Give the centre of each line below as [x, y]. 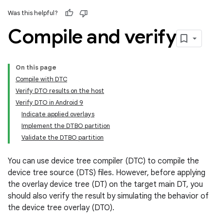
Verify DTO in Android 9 [49, 102]
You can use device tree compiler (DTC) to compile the [103, 161]
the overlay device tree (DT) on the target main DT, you [105, 184]
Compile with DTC [41, 79]
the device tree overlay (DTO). [61, 208]
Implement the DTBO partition [66, 126]
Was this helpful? [33, 13]
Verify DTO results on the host [60, 91]
